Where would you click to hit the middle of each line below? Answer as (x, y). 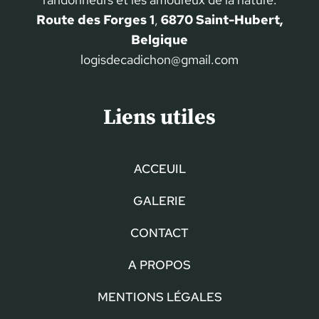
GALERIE (159, 200)
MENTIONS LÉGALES (159, 297)
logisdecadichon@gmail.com (159, 59)
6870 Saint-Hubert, (222, 19)
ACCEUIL (159, 168)
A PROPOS (159, 265)
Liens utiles (159, 117)
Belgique (159, 39)
